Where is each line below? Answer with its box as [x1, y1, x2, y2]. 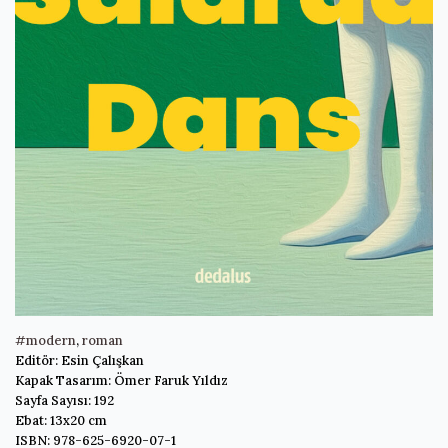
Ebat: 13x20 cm [15, 411, 107, 429]
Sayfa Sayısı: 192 [15, 391, 114, 409]
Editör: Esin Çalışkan [15, 351, 144, 369]
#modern [15, 331, 76, 349]
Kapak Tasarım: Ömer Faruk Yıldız [15, 371, 228, 389]
